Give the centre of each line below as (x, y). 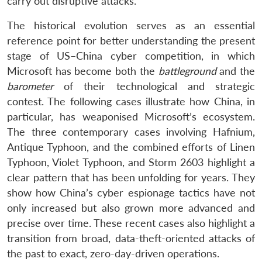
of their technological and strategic (154, 86)
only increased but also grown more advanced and (131, 208)
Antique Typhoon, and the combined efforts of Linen (131, 147)
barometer (30, 86)
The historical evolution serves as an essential (131, 25)
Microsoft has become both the (83, 71)
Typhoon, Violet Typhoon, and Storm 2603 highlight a (131, 162)
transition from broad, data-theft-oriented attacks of (131, 238)
